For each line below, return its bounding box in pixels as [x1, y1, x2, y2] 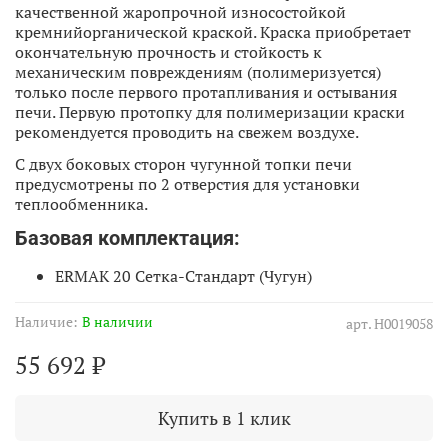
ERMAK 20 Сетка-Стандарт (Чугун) [55, 264, 312, 287]
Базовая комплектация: [15, 225, 240, 250]
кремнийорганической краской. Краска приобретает [15, 20, 411, 43]
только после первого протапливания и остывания [15, 80, 397, 103]
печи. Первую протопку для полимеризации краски [15, 100, 405, 123]
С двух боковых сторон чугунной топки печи [15, 152, 352, 175]
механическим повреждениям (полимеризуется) [15, 60, 381, 83]
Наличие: [15, 311, 78, 331]
